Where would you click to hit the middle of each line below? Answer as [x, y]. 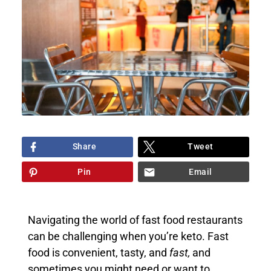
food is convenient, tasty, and [98, 253]
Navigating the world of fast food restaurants [135, 220]
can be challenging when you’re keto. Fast [128, 236]
